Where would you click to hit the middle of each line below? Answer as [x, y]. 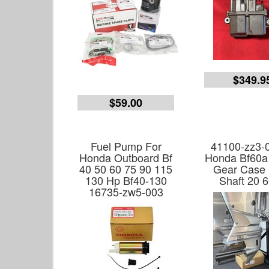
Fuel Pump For [126, 146]
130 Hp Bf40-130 [126, 180]
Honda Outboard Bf [126, 157]
